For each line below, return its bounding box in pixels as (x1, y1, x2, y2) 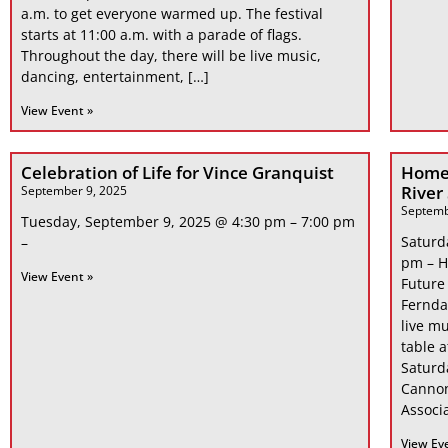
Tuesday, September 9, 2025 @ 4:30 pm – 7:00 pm (21, 212, 355, 232)
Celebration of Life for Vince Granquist (21, 161, 334, 185)
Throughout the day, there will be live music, (21, 46, 321, 66)
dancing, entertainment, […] (21, 67, 209, 87)
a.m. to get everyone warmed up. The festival (21, 4, 323, 24)
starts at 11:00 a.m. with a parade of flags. (21, 25, 302, 45)
